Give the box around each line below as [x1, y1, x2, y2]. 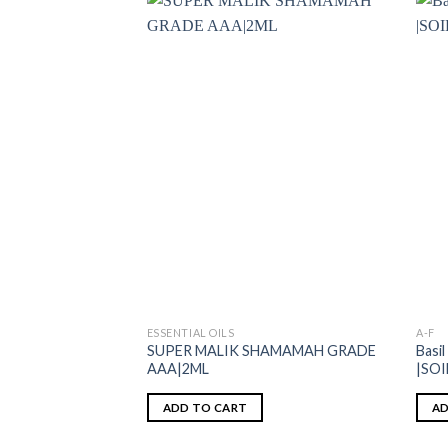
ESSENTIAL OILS [146, 326, 235, 340]
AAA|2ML [146, 359, 209, 377]
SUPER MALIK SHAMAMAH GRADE [146, 341, 376, 359]
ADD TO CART [162, 400, 248, 414]
